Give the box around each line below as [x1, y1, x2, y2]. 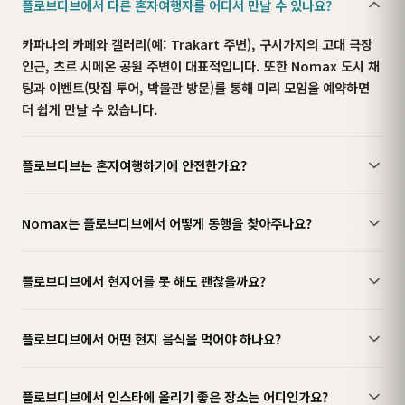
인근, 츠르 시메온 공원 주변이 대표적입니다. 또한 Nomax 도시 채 [22, 55, 380, 75]
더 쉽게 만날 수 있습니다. [22, 99, 158, 118]
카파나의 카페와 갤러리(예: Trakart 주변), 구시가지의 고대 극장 [22, 33, 372, 53]
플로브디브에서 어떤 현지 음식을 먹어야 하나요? [22, 329, 281, 348]
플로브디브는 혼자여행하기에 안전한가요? [22, 155, 247, 174]
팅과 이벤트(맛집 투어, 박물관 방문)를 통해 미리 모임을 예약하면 [22, 77, 370, 97]
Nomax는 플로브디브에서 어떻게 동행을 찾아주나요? [22, 213, 312, 232]
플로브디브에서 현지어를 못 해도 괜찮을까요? [22, 271, 266, 290]
